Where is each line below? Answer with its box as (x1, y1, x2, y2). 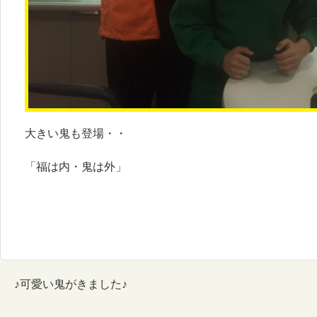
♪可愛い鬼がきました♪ (14, 277, 127, 290)
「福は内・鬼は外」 (25, 161, 127, 173)
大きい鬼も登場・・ (25, 127, 127, 139)
